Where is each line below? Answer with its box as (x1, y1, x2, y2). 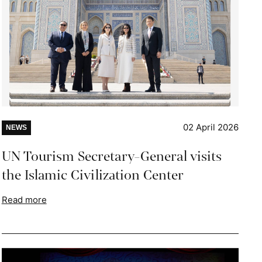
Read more (1, 194, 47, 205)
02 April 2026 (182, 121, 239, 133)
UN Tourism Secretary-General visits (1, 146, 222, 166)
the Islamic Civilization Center (1, 165, 184, 185)
